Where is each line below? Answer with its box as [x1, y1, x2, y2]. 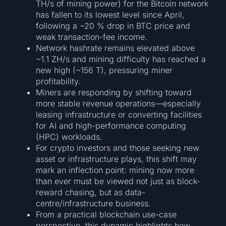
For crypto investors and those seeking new [36, 143, 200, 153]
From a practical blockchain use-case [36, 209, 177, 220]
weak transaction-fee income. [36, 32, 148, 42]
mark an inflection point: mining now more [36, 165, 195, 176]
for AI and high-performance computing [36, 121, 187, 131]
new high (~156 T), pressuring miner [36, 65, 173, 76]
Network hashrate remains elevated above [36, 43, 195, 53]
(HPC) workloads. [36, 132, 103, 142]
